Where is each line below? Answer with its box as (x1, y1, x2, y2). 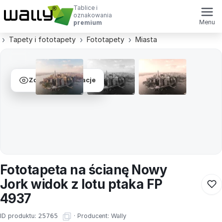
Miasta (135, 35, 157, 44)
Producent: (77, 212, 111, 220)
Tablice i (73, 4, 98, 11)
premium (73, 19, 102, 26)
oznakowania (73, 11, 112, 19)
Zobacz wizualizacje (29, 76, 96, 84)
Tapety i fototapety (9, 35, 76, 44)
